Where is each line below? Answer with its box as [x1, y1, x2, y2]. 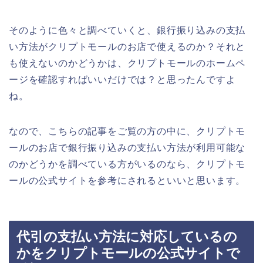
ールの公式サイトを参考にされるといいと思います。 [9, 175, 246, 186]
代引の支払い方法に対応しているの [16, 229, 237, 245]
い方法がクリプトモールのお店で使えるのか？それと [9, 41, 246, 52]
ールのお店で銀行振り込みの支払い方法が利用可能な [9, 142, 246, 153]
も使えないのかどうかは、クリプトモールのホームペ [9, 58, 246, 68]
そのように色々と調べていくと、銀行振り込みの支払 [9, 25, 246, 35]
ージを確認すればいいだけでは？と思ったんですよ [9, 74, 236, 85]
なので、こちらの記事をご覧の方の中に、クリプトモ [9, 126, 246, 136]
